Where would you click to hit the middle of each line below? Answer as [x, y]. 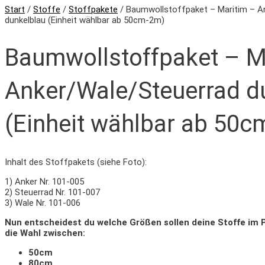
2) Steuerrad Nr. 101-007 [52, 192]
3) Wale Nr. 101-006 [43, 203]
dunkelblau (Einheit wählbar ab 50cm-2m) [85, 20]
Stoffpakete [93, 9]
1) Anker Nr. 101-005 [44, 181]
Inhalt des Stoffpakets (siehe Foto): [76, 162]
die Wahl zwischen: [45, 233]
